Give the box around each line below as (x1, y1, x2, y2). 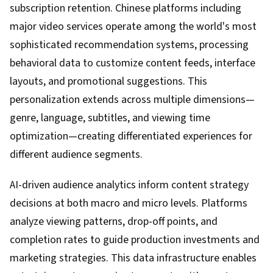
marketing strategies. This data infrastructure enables (10, 250, 257, 266)
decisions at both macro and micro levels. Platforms (10, 196, 247, 211)
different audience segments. (10, 147, 143, 162)
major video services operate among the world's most (10, 19, 257, 34)
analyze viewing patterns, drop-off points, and (10, 214, 218, 229)
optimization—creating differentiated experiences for (10, 129, 252, 144)
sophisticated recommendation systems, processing (10, 37, 249, 52)
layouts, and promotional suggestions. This (10, 74, 207, 89)
